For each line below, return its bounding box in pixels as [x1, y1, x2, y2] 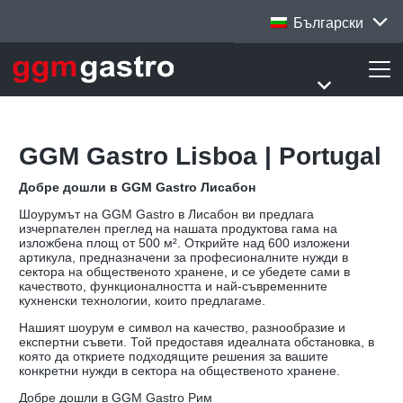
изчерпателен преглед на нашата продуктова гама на [19, 221, 337, 236]
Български [290, 14, 363, 31]
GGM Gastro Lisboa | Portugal [19, 142, 381, 170]
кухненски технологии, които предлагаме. [19, 293, 265, 308]
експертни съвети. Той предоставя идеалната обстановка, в [19, 335, 374, 349]
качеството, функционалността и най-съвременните [19, 279, 327, 293]
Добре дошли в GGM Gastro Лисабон [19, 180, 255, 194]
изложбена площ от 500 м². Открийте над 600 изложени [19, 236, 350, 250]
